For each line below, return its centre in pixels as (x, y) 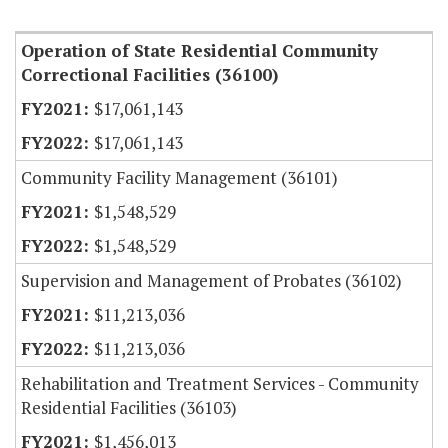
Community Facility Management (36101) (179, 178)
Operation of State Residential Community (199, 51)
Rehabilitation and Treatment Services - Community (220, 384)
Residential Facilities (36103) (129, 408)
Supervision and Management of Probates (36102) (211, 281)
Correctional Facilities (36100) (149, 75)
